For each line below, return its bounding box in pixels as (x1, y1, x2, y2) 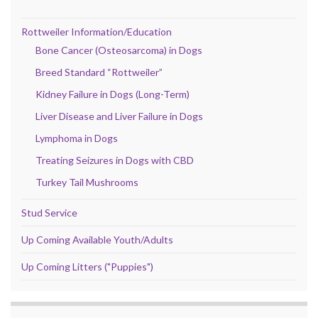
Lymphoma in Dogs (35, 132, 118, 145)
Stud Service (21, 207, 77, 219)
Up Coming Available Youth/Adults (21, 234, 173, 246)
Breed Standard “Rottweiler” (35, 66, 163, 79)
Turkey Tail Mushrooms (35, 176, 138, 189)
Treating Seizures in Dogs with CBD (35, 154, 194, 167)
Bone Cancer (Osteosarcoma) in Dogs (35, 44, 202, 57)
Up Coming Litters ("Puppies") (21, 261, 153, 273)
